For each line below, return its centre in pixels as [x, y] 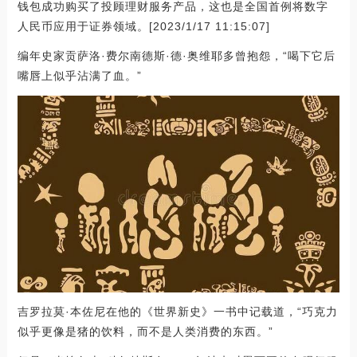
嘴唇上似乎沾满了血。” [79, 75]
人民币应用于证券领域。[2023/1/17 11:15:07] [143, 26]
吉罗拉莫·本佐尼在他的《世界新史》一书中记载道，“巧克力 [177, 312]
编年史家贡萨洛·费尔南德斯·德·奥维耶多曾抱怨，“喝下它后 [176, 55]
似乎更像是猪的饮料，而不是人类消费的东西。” [145, 332]
